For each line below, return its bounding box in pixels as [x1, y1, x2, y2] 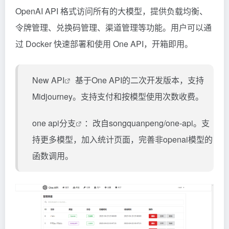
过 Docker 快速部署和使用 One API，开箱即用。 [15, 37, 193, 50]
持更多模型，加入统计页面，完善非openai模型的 [32, 133, 213, 145]
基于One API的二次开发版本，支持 [73, 74, 204, 86]
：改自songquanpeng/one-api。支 [84, 117, 210, 129]
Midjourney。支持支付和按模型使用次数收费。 [32, 90, 203, 102]
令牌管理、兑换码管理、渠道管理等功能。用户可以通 [15, 21, 212, 33]
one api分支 [32, 117, 76, 129]
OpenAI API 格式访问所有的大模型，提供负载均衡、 [15, 5, 208, 17]
